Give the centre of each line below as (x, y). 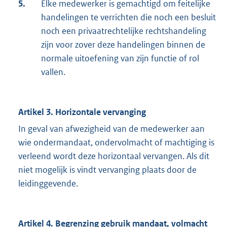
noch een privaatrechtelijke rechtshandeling (124, 31)
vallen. (53, 72)
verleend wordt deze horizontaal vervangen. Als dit (114, 156)
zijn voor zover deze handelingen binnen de (123, 45)
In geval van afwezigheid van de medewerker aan (111, 129)
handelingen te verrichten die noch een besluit (128, 17)
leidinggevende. (48, 184)
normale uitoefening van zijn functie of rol (120, 59)
